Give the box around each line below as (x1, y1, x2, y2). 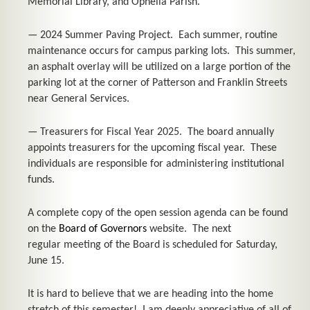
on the (28, 224, 59, 235)
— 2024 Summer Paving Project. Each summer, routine (28, 30, 277, 42)
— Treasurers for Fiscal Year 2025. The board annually (28, 127, 274, 138)
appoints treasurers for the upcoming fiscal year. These (28, 143, 277, 154)
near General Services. (28, 93, 132, 105)
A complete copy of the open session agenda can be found (28, 208, 288, 219)
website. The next (149, 224, 231, 235)
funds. (28, 174, 55, 186)
